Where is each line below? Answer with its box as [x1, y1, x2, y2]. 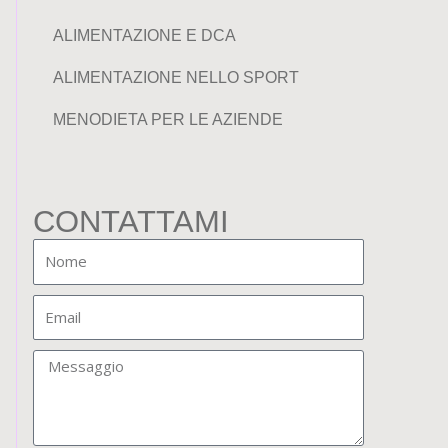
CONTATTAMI [33, 204, 229, 239]
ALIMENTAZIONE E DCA [53, 27, 236, 44]
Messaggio [32, 352, 115, 374]
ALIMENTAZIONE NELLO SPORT [53, 69, 299, 86]
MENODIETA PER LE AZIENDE [53, 111, 283, 128]
